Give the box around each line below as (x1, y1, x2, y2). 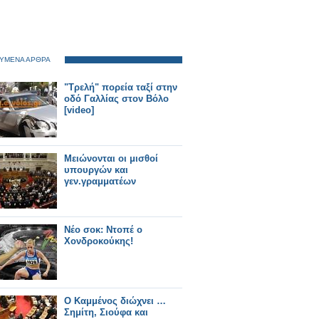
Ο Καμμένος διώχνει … (64, 296, 166, 306)
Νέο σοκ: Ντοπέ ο (64, 224, 142, 235)
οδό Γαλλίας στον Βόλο (64, 93, 169, 104)
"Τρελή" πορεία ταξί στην (64, 82, 177, 93)
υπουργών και (64, 164, 128, 175)
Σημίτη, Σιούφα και (64, 307, 148, 318)
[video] (64, 105, 94, 115)
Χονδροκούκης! (64, 236, 133, 246)
